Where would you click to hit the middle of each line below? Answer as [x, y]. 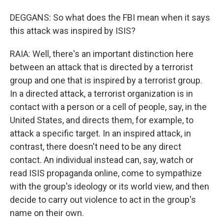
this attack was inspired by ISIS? [73, 31]
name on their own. [47, 213]
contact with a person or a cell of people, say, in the [108, 107]
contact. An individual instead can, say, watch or [102, 160]
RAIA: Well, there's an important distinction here [102, 54]
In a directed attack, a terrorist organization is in [101, 94]
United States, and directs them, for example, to [102, 120]
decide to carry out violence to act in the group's [103, 200]
